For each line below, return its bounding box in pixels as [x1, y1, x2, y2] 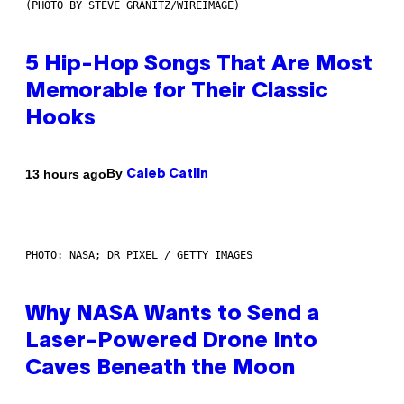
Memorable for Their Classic [25, 82, 328, 103]
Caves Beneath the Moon [25, 359, 295, 380]
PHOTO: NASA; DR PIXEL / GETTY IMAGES [25, 249, 252, 262]
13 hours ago [25, 166, 106, 181]
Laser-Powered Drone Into [25, 332, 317, 353]
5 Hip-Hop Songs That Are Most [25, 55, 372, 76]
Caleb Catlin [126, 169, 208, 181]
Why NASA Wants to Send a [25, 305, 319, 326]
